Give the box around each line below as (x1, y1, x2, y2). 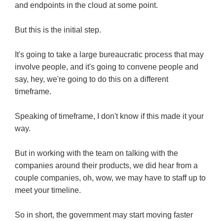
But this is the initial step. (15, 26, 101, 35)
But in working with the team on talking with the (15, 149, 178, 158)
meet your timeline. (15, 186, 81, 195)
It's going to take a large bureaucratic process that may (15, 50, 204, 59)
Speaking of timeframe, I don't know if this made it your (15, 112, 204, 121)
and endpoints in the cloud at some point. (15, 1, 158, 10)
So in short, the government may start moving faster (15, 211, 193, 220)
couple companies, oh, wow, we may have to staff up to (15, 174, 206, 183)
